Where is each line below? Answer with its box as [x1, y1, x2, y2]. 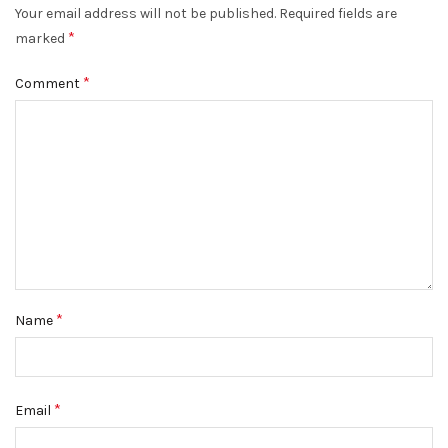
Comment [15, 75, 83, 93]
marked [15, 30, 68, 48]
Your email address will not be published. [15, 5, 276, 23]
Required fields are [279, 5, 397, 23]
